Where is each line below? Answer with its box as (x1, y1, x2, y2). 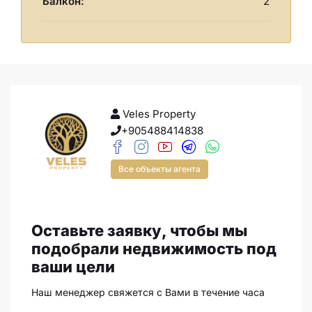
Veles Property (120, 107, 196, 121)
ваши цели (31, 258, 115, 276)
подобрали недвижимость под (31, 240, 276, 258)
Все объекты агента (118, 164, 201, 175)
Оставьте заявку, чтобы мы (31, 221, 247, 240)
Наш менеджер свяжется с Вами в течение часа (31, 286, 265, 299)
